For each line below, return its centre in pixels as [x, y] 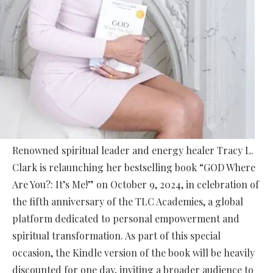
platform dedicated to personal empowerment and [126, 219]
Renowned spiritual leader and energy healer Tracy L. [133, 151]
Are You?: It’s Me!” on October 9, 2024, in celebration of [136, 185]
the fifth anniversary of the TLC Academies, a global [128, 202]
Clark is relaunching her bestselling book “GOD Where [134, 168]
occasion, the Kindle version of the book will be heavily [133, 253]
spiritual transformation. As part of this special [116, 236]
